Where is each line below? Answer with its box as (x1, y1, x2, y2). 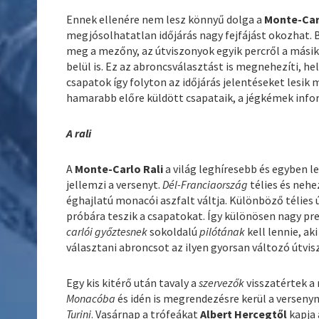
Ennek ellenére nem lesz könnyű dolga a (66, 12, 265, 27)
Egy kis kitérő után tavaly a (66, 276, 199, 291)
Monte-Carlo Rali (75, 162, 164, 177)
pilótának (199, 224, 248, 239)
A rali (66, 126, 92, 141)
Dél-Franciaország (162, 177, 249, 192)
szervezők (199, 276, 247, 291)
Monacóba (66, 291, 118, 306)
